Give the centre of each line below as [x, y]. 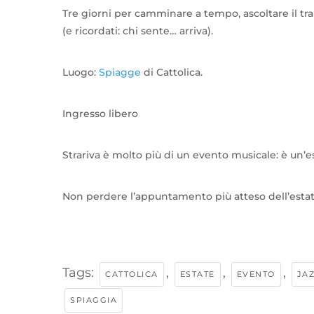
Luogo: [81, 73]
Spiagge [120, 73]
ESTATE [197, 274]
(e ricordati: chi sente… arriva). [138, 31]
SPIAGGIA [94, 300]
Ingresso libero [100, 114]
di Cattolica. [172, 73]
